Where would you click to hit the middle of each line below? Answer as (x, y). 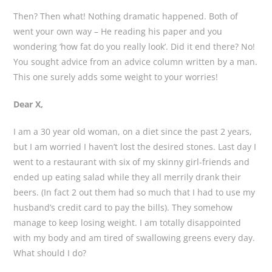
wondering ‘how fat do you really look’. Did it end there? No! (134, 46)
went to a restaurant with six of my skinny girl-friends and (132, 161)
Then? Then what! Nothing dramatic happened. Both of (126, 16)
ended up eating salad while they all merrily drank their (127, 177)
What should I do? (50, 253)
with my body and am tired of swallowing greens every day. (134, 237)
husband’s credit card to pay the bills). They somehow (123, 207)
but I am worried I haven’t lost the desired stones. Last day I (135, 146)
